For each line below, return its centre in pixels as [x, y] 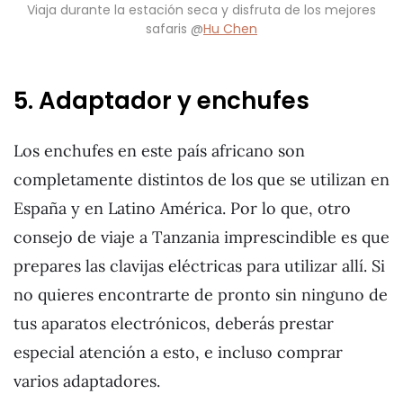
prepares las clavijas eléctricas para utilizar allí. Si [199, 266]
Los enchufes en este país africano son [159, 151]
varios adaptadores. [87, 381]
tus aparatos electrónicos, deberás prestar [174, 324]
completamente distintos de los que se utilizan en [201, 180]
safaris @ [175, 29]
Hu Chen [230, 29]
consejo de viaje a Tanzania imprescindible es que [201, 237]
